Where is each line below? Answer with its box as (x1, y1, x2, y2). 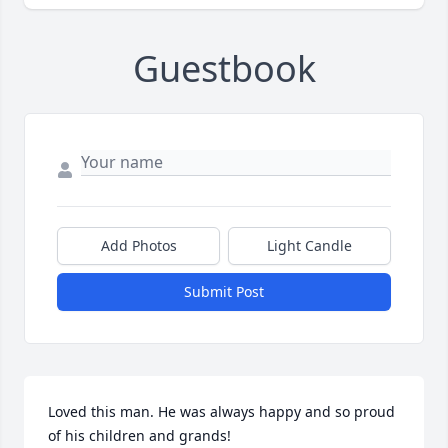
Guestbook (132, 43, 316, 93)
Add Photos (100, 235, 177, 255)
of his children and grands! (48, 425, 235, 445)
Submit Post (184, 281, 264, 301)
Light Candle (267, 235, 352, 255)
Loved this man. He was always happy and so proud (48, 401, 395, 421)
